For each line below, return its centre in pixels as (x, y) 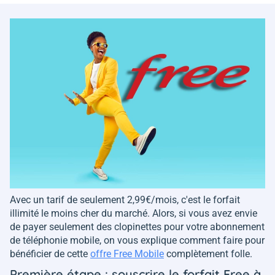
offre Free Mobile (127, 254)
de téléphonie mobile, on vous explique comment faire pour (137, 241)
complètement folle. (208, 254)
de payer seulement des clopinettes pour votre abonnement (137, 227)
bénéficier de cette (50, 254)
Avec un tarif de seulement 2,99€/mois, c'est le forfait (125, 200)
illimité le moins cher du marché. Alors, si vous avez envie (134, 214)
